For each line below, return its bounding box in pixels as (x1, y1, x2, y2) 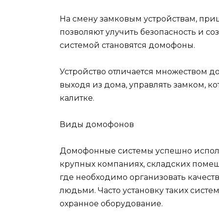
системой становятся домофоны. (60, 40, 195, 50)
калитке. (60, 93, 94, 103)
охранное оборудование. (60, 199, 163, 209)
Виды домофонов (60, 120, 134, 129)
